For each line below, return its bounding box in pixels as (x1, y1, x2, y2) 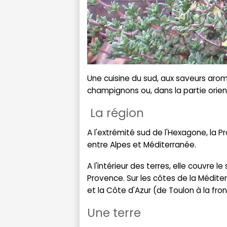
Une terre (87, 204, 141, 221)
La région (87, 104, 144, 121)
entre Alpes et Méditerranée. (87, 139, 196, 150)
